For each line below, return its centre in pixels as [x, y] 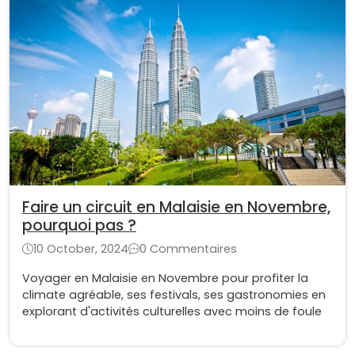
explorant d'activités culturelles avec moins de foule [172, 312]
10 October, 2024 [81, 249]
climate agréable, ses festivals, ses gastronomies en [174, 295]
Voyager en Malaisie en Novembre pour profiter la [165, 279]
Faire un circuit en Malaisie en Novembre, [176, 208]
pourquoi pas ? [79, 226]
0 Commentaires [188, 249]
